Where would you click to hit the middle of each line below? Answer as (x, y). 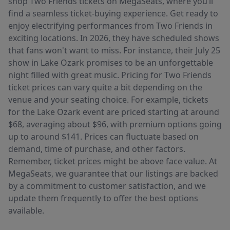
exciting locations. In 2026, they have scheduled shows (114, 38)
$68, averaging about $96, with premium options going (115, 124)
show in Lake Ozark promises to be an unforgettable (111, 63)
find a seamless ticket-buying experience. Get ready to (113, 13)
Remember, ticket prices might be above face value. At (113, 161)
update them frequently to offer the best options (103, 198)
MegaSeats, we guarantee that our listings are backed (113, 174)
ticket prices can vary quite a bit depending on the (105, 87)
